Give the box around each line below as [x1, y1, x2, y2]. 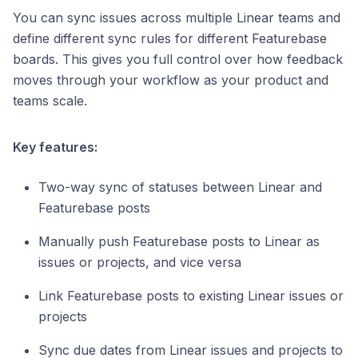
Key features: [13, 139, 97, 156]
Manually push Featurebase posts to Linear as [38, 233, 320, 250]
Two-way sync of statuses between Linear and [38, 179, 322, 196]
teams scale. [13, 93, 87, 109]
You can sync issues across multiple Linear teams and [13, 10, 340, 26]
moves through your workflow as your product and [13, 72, 328, 89]
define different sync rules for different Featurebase [13, 30, 327, 47]
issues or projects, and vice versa [38, 254, 241, 271]
